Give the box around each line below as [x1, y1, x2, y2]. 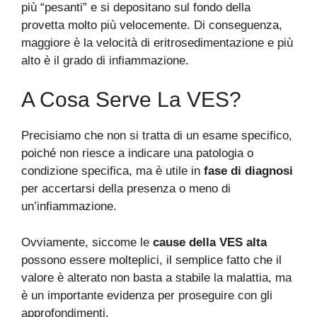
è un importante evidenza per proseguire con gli [21, 288, 272, 302]
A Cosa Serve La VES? [21, 88, 241, 111]
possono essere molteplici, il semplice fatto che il [21, 253, 282, 267]
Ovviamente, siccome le [21, 235, 153, 249]
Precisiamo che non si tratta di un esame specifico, [21, 129, 292, 142]
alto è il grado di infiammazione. [21, 53, 189, 67]
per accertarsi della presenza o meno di [21, 182, 231, 195]
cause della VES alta [153, 235, 267, 249]
